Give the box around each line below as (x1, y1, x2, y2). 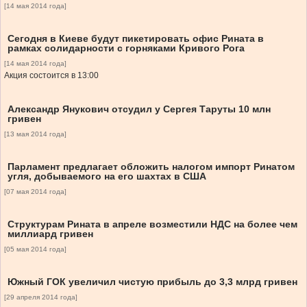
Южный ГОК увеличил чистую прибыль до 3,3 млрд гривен (8, 276, 297, 288)
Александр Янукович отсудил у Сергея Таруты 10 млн (8, 103, 271, 115)
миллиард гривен (8, 228, 93, 240)
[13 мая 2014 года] (4, 130, 66, 138)
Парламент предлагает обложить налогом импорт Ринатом (8, 161, 295, 173)
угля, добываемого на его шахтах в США (8, 171, 206, 182)
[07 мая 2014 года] (4, 188, 66, 196)
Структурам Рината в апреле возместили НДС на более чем (8, 219, 297, 230)
